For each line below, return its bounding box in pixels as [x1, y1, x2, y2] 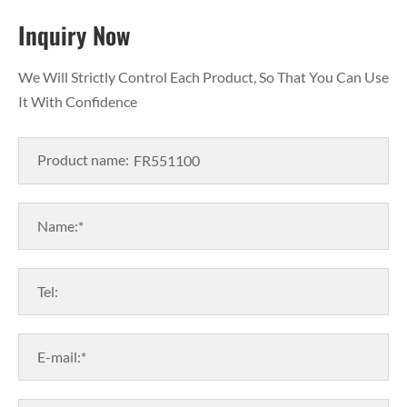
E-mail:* [37, 348, 86, 365]
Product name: [37, 152, 129, 169]
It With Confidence [18, 93, 137, 110]
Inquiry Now [18, 14, 130, 54]
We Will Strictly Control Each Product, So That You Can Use [18, 68, 389, 85]
